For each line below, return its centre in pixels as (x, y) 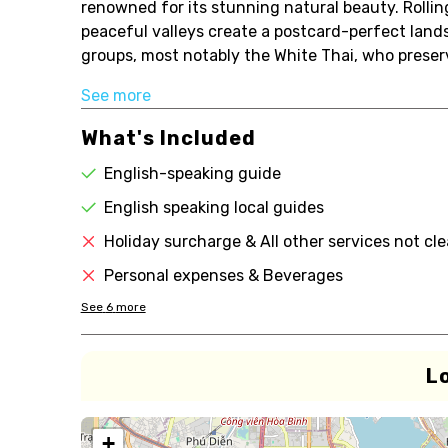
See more (115, 95)
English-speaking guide (192, 173)
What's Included (168, 138)
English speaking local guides (213, 207)
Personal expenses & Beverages (223, 275)
